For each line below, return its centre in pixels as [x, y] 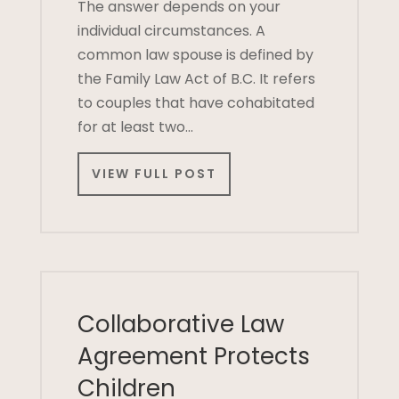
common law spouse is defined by [195, 55]
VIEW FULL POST [154, 174]
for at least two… [135, 127]
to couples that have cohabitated [195, 103]
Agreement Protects [193, 357]
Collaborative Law [180, 325]
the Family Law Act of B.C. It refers [196, 79]
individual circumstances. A [171, 31]
